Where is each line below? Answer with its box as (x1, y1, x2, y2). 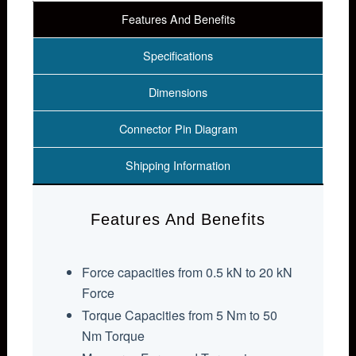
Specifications (143, 46, 213, 64)
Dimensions (149, 83, 207, 100)
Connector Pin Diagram (118, 119, 238, 137)
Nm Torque (82, 326, 145, 345)
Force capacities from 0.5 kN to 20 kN (82, 262, 293, 281)
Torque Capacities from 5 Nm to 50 (82, 305, 278, 324)
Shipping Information (126, 156, 230, 173)
